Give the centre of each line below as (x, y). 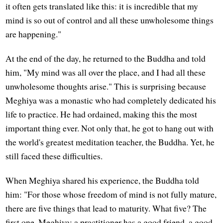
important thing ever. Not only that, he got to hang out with (110, 128)
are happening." (34, 34)
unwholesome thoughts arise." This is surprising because (106, 86)
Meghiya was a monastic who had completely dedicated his (111, 100)
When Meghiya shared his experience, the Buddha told (103, 180)
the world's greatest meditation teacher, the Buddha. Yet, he (110, 142)
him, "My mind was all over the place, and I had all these (106, 72)
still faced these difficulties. (54, 156)
